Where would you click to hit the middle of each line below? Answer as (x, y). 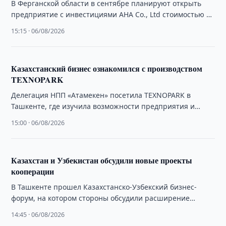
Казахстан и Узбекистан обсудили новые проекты (102, 160)
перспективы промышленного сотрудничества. (95, 117)
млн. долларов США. (47, 25)
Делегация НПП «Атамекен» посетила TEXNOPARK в (101, 95)
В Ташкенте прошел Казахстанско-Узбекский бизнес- (104, 187)
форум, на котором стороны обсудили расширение (101, 198)
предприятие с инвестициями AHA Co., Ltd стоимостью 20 (113, 14)
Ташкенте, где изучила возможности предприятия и (103, 106)
